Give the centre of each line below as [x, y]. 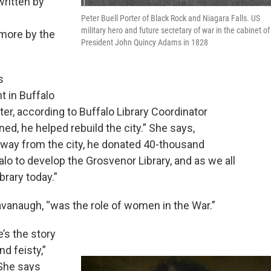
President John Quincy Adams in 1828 [145, 42]
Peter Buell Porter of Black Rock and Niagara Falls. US [171, 18]
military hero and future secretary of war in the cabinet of [175, 30]
